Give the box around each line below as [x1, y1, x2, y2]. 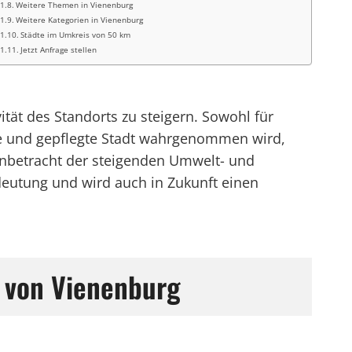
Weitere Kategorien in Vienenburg [16, 14, 144, 25]
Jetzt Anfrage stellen [20, 44, 97, 55]
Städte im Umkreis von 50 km [20, 29, 131, 40]
